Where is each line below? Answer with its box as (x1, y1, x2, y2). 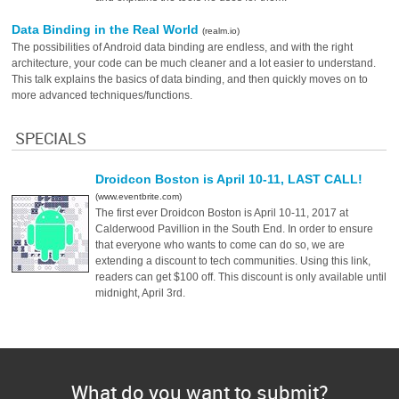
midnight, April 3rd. (95, 287, 186, 299)
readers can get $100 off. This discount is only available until (95, 271, 387, 283)
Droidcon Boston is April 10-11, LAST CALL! (95, 172, 363, 186)
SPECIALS (15, 127, 87, 150)
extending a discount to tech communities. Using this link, (95, 255, 371, 267)
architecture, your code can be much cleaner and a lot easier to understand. (12, 57, 377, 69)
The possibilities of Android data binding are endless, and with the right (12, 41, 354, 53)
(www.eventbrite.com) (95, 191, 183, 201)
